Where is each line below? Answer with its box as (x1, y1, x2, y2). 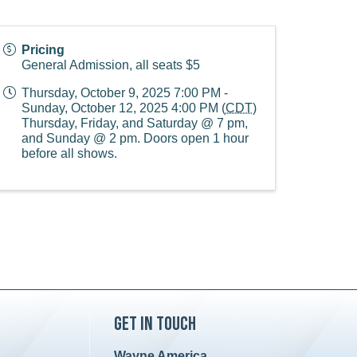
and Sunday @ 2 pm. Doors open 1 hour (22, 131, 249, 145)
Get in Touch (114, 312, 196, 335)
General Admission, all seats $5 (22, 58, 200, 72)
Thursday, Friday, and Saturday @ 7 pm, (22, 116, 248, 130)
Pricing (22, 43, 65, 57)
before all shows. (22, 147, 117, 160)
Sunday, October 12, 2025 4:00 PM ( (22, 101, 226, 115)
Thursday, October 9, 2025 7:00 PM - (22, 86, 228, 100)
